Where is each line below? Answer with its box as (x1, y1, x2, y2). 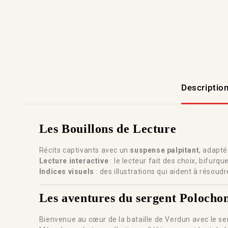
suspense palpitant (130, 146, 199, 155)
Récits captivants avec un (39, 146, 130, 155)
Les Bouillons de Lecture (39, 122, 177, 136)
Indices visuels (39, 167, 94, 176)
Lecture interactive (39, 157, 109, 165)
